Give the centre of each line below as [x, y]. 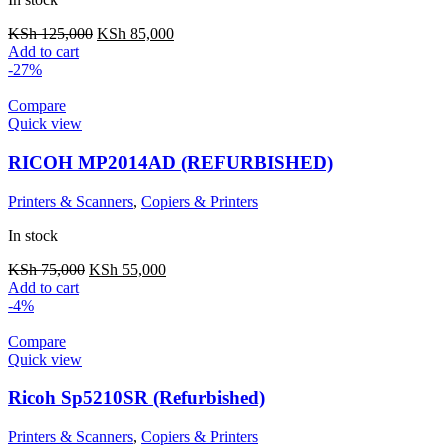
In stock [33, 235]
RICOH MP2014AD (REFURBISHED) [170, 163]
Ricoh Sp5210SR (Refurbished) [136, 398]
